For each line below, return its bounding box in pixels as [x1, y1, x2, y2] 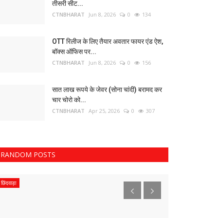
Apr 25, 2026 [89, 107, 120, 115]
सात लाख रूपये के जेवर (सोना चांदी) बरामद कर [52, 86, 162, 94]
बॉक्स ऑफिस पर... [52, 48, 96, 56]
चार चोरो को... [52, 96, 86, 104]
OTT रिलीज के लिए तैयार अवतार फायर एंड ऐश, [52, 37, 163, 46]
